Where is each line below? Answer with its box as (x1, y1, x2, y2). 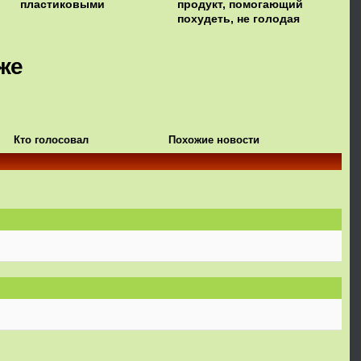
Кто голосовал (13, 134, 89, 147)
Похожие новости (168, 134, 259, 147)
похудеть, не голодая (177, 12, 300, 25)
